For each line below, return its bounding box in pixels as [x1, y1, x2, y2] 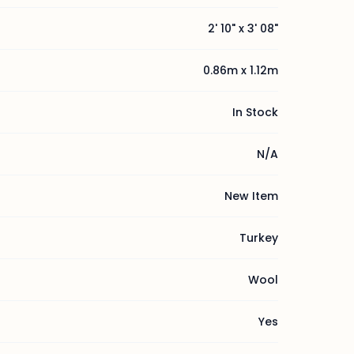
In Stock [232, 104, 278, 120]
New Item [224, 188, 278, 204]
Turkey [239, 230, 278, 246]
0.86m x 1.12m [203, 62, 278, 78]
